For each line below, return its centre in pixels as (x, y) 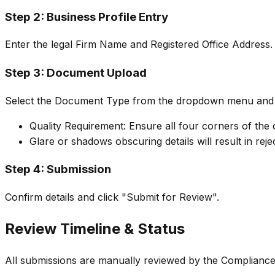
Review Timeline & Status (95, 229)
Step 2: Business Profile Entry (87, 17)
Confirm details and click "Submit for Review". (112, 197)
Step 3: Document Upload (76, 73)
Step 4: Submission (58, 169)
